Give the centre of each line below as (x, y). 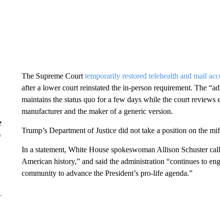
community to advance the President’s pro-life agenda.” (107, 173)
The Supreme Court (53, 76)
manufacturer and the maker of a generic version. (97, 111)
